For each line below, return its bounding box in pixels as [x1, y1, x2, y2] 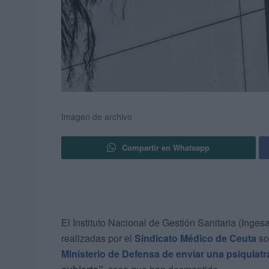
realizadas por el [61, 231, 134, 246]
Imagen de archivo [61, 110, 132, 123]
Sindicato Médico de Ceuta [134, 231, 256, 246]
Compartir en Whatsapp [122, 142, 210, 154]
